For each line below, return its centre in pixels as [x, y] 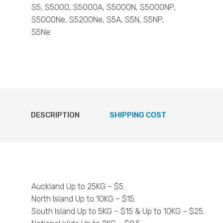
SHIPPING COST [138, 115]
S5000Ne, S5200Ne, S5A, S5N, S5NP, [98, 19]
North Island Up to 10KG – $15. [84, 199]
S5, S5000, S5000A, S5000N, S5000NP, [104, 7]
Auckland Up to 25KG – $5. [78, 187]
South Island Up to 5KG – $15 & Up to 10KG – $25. [118, 212]
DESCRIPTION [55, 115]
